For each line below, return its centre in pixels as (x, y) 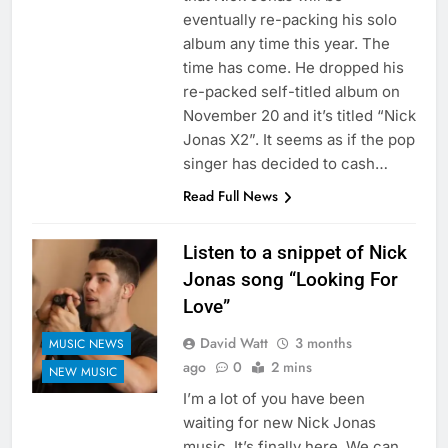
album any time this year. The (286, 44)
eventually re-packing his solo (289, 20)
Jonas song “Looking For (290, 280)
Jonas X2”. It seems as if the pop (298, 140)
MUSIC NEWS (86, 343)
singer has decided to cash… (285, 164)
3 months (323, 343)
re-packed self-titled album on (291, 92)
